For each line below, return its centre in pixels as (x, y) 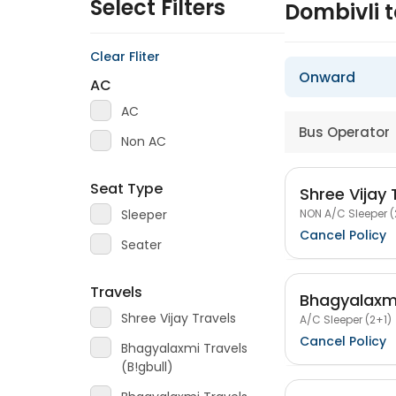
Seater (141, 245)
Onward (327, 77)
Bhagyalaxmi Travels (184, 348)
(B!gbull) (147, 367)
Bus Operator (344, 132)
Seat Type (126, 189)
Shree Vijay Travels (179, 318)
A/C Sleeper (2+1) (346, 319)
